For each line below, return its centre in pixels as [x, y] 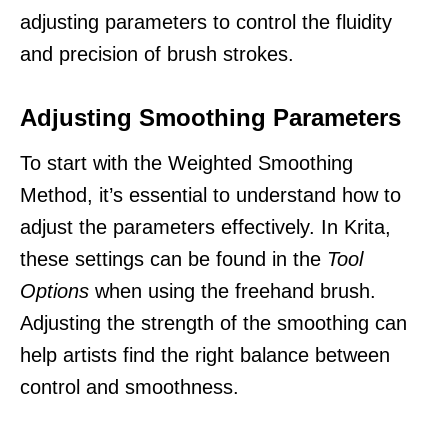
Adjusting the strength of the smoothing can [213, 322]
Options [54, 290]
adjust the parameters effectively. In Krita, [205, 226]
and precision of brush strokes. [157, 53]
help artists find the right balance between [205, 354]
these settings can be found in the [173, 258]
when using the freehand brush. [232, 290]
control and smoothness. [129, 386]
